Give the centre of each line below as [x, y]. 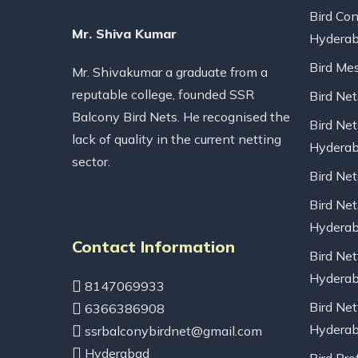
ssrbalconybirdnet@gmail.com [172, 331]
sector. [91, 161]
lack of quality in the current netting [177, 139]
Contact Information [153, 247]
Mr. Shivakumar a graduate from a [170, 72]
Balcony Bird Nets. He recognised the [181, 117]
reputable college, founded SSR [163, 94]
